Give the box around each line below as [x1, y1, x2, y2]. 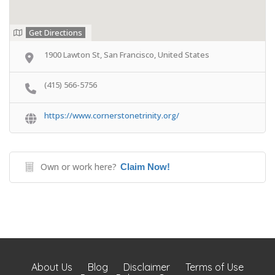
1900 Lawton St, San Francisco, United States [44, 49, 209, 60]
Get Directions [29, 27, 82, 38]
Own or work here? [41, 161, 117, 173]
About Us [31, 261, 72, 274]
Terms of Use [185, 261, 244, 274]
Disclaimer [123, 261, 170, 274]
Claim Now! [120, 161, 170, 172]
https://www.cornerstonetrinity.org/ [44, 109, 179, 121]
